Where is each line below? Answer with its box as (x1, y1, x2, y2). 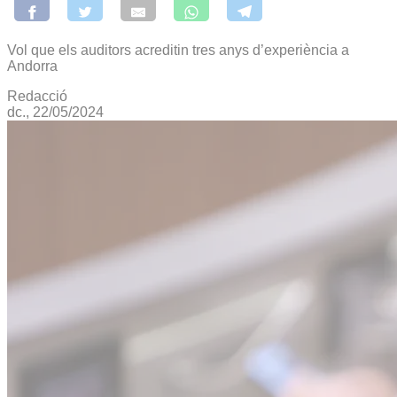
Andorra (7, 58, 58, 74)
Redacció (7, 88, 67, 104)
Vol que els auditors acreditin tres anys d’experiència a (7, 42, 349, 58)
